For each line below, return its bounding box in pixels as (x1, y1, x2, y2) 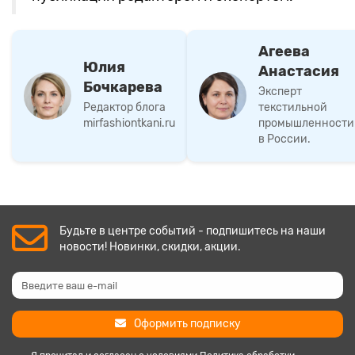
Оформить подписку (133, 317, 241, 330)
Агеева (258, 42, 310, 60)
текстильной (258, 100, 327, 114)
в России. (258, 132, 311, 146)
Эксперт (258, 84, 302, 98)
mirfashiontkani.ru (83, 116, 175, 130)
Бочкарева (83, 78, 162, 96)
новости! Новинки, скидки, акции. (59, 239, 241, 254)
